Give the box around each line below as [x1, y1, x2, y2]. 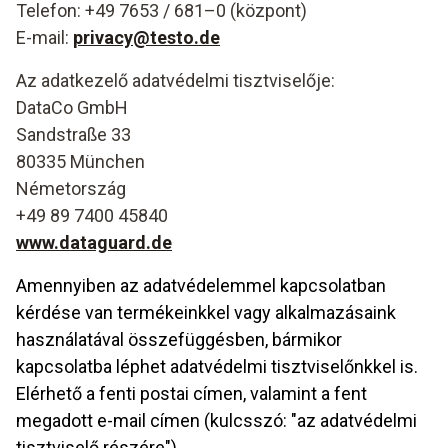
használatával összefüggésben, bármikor [16, 329, 342, 350]
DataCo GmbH [16, 97, 128, 118]
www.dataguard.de [16, 232, 172, 253]
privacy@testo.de [73, 27, 220, 48]
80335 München [16, 151, 145, 172]
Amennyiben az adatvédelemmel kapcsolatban [16, 275, 386, 296]
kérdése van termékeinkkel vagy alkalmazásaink [16, 302, 396, 323]
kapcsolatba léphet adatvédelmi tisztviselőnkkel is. [16, 356, 418, 377]
